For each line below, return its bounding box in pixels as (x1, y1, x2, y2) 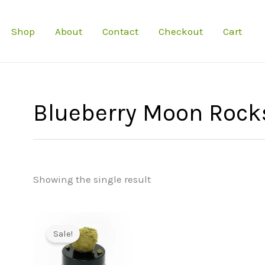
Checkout (159, 25, 203, 37)
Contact (102, 25, 138, 37)
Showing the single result (33, 173, 151, 186)
